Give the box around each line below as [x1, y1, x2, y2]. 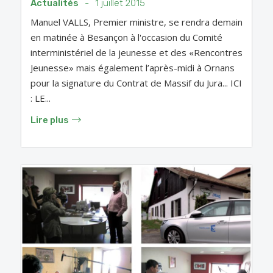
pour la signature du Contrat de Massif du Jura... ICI [30, 76, 242, 89]
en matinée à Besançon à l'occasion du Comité [30, 30, 222, 43]
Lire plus [30, 114, 69, 126]
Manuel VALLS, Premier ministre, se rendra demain [30, 15, 243, 28]
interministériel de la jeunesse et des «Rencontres [30, 46, 243, 58]
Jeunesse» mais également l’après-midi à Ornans [30, 61, 235, 74]
